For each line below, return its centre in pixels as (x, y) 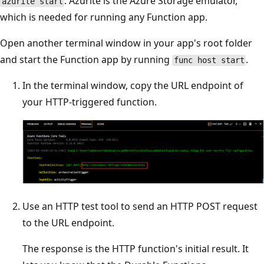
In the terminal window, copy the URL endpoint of (133, 86)
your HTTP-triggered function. (90, 102)
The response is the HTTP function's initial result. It (136, 249)
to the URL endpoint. (68, 223)
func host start (209, 60)
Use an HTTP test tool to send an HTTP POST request (140, 207)
